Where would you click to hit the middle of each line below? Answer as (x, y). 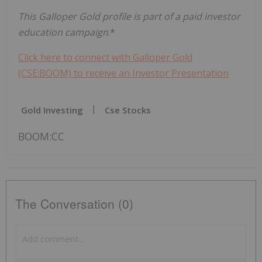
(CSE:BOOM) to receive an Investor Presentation (123, 73)
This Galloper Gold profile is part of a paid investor (129, 17)
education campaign (63, 32)
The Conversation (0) (74, 204)
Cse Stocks (128, 110)
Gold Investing (52, 110)
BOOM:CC (41, 137)
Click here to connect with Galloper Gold (105, 58)
